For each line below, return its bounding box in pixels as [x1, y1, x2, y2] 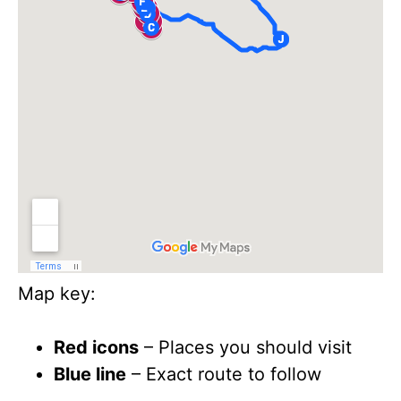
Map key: [18, 283, 96, 304]
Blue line [54, 363, 126, 385]
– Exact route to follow [126, 363, 321, 385]
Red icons [54, 337, 139, 358]
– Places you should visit [139, 337, 352, 358]
